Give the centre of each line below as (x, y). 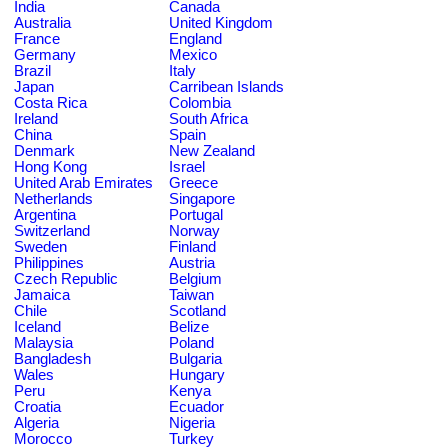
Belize (189, 326)
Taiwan (191, 294)
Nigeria (192, 422)
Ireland (36, 118)
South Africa (208, 118)
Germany (45, 54)
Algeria (36, 422)
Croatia (37, 406)
